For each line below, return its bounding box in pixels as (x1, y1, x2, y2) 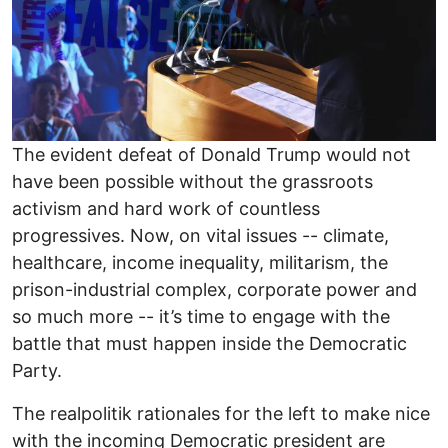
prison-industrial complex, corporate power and (12, 278, 417, 300)
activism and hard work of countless (12, 197, 320, 219)
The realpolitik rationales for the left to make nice (12, 402, 430, 424)
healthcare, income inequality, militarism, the (12, 251, 388, 273)
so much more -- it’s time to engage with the (12, 305, 390, 327)
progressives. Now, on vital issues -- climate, (12, 224, 389, 246)
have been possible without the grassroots (12, 170, 373, 192)
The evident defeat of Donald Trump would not (12, 143, 411, 165)
